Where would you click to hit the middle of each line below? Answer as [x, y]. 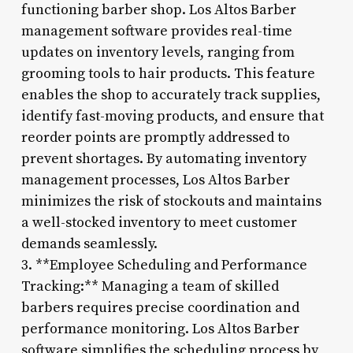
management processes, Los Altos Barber [155, 180]
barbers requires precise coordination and [160, 307]
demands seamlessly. [89, 243]
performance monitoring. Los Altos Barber [160, 329]
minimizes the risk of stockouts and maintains [171, 201]
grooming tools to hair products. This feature [168, 73]
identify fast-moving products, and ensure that [172, 116]
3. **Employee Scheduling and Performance [164, 265]
